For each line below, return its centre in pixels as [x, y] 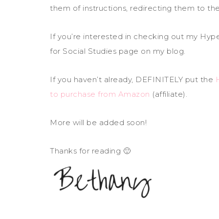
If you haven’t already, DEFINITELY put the [133, 79]
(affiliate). [168, 94]
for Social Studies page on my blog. [118, 51]
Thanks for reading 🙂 [90, 151]
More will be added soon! [98, 122]
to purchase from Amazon [100, 94]
